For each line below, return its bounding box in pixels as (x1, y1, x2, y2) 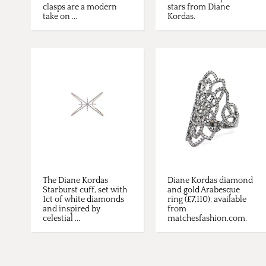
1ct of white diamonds (43, 195, 124, 205)
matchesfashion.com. (167, 214, 247, 224)
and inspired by (43, 204, 100, 214)
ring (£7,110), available (167, 195, 246, 205)
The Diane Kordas (43, 176, 108, 186)
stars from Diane (167, 2, 230, 12)
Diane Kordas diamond (167, 176, 253, 186)
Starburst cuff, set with (43, 185, 127, 195)
